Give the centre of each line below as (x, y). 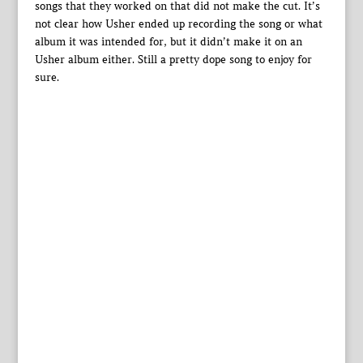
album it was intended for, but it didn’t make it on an (168, 42)
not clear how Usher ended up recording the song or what (178, 24)
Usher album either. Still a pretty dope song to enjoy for (173, 60)
